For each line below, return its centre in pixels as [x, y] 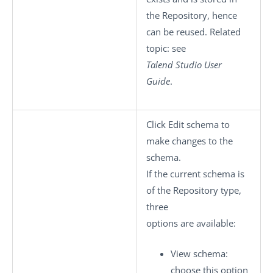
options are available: [191, 223]
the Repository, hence [192, 15]
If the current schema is [195, 174]
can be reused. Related [193, 32]
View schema [198, 253]
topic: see [166, 48]
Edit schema [193, 124]
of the [160, 190]
